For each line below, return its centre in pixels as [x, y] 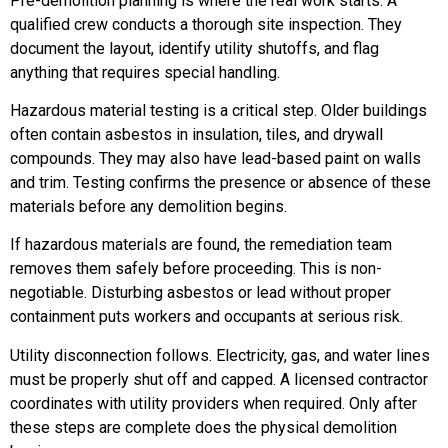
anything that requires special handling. [145, 72]
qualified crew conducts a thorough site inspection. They [206, 24]
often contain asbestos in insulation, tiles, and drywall [196, 134]
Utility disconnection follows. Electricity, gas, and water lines [220, 355]
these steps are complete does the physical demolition [203, 427]
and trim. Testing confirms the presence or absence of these [220, 182]
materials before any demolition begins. [148, 206]
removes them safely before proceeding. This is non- [196, 269]
